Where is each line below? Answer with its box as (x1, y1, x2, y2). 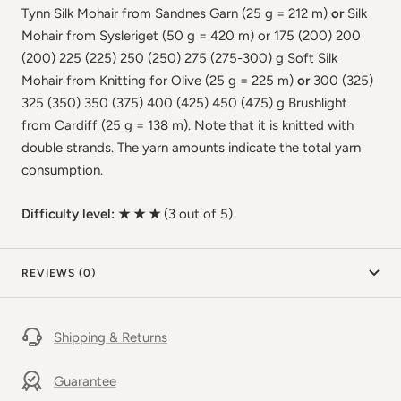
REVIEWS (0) (21, 266, 96, 279)
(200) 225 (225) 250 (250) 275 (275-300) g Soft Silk (21, 49, 337, 66)
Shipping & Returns (54, 328, 167, 346)
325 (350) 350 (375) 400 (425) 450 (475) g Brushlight (21, 94, 347, 111)
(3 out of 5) (164, 205, 233, 222)
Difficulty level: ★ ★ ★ (21, 205, 164, 222)
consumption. (21, 161, 103, 178)
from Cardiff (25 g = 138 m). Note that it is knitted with (21, 116, 354, 133)
